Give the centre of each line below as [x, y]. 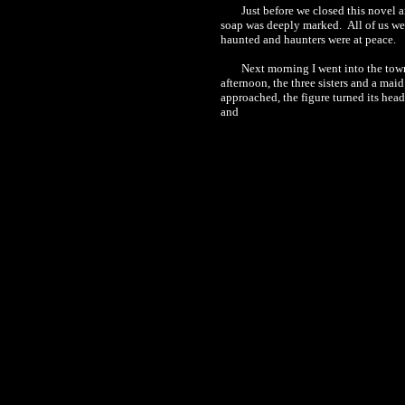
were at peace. [361, 39]
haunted [240, 39]
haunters [305, 39]
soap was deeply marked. [281, 25]
